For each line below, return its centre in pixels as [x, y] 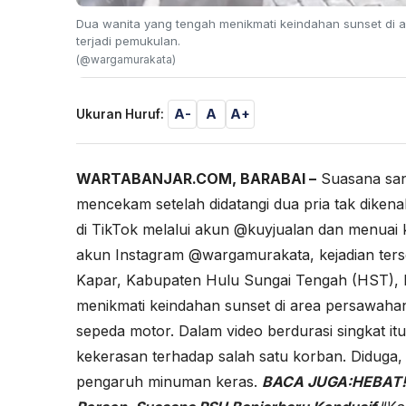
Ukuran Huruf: [120, 114]
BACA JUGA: [307, 381]
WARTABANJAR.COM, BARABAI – [196, 178]
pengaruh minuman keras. [169, 381]
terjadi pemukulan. [128, 40]
